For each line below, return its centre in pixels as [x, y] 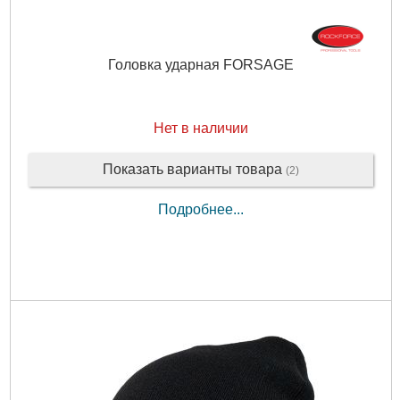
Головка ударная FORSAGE [200, 65]
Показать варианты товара [194, 170]
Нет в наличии [200, 129]
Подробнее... [200, 209]
